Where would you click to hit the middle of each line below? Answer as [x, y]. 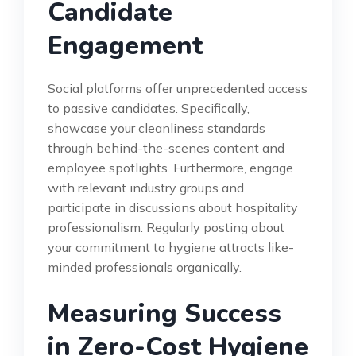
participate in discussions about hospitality [173, 207]
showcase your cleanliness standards [157, 128]
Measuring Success [164, 313]
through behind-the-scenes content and [166, 147]
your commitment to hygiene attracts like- [171, 247]
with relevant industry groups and [146, 187]
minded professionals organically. [145, 267]
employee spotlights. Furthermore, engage [170, 167]
